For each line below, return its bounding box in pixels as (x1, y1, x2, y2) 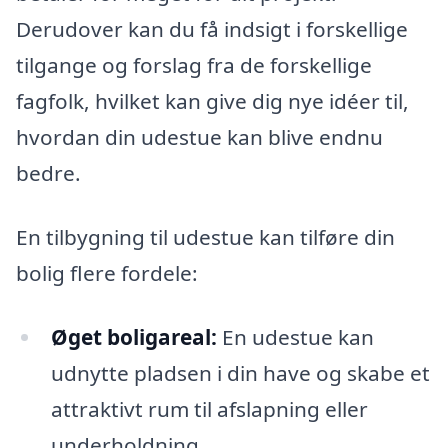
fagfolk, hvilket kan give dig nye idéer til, (16, 87, 409, 116)
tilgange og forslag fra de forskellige (16, 51, 372, 80)
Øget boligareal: (50, 322, 217, 351)
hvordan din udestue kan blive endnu (16, 123, 383, 152)
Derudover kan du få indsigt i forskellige (16, 15, 408, 44)
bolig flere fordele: (16, 258, 198, 287)
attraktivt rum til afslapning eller (50, 394, 368, 423)
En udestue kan (216, 322, 374, 351)
